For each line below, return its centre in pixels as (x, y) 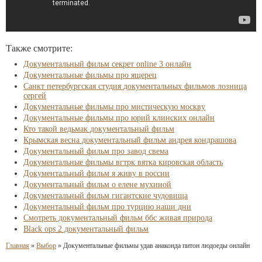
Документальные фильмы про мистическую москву (114, 107)
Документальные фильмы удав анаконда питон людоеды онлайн (156, 246)
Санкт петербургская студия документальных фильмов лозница (135, 86)
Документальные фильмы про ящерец (90, 75)
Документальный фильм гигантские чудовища (106, 196)
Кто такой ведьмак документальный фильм (99, 129)
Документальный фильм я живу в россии (96, 173)
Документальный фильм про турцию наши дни (107, 207)
